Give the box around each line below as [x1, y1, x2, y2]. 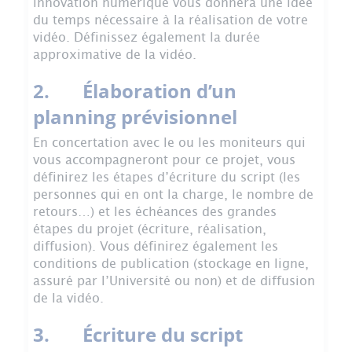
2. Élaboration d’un [33, 77, 236, 104]
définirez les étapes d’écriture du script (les [33, 170, 300, 185]
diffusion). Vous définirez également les [33, 239, 278, 255]
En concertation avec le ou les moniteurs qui [33, 135, 306, 151]
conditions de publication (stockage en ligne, [33, 256, 309, 272]
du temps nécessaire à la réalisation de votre [33, 13, 308, 28]
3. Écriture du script [33, 321, 243, 348]
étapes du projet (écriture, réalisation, [33, 222, 266, 237]
